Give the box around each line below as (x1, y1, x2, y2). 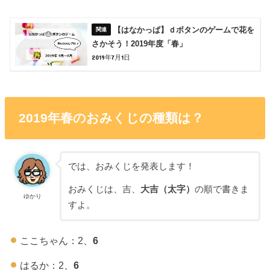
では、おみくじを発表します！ (67, 161, 195, 171)
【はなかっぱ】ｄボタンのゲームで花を (113, 25, 255, 35)
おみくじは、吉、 (67, 184, 140, 195)
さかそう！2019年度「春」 (92, 39, 187, 49)
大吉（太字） (140, 184, 195, 195)
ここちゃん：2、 (19, 235, 93, 246)
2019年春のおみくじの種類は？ (18, 110, 204, 125)
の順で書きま (194, 184, 249, 195)
